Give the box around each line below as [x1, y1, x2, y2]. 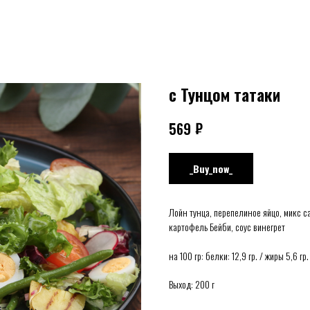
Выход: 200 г [169, 276, 215, 291]
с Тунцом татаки [169, 82, 280, 107]
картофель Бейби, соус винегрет [169, 219, 285, 234]
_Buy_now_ [190, 161, 232, 176]
